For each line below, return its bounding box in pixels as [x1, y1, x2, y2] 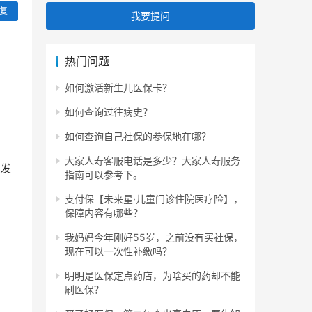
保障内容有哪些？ [65, 206, 143, 219]
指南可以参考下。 [65, 168, 143, 180]
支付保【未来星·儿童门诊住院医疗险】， [65, 192, 243, 205]
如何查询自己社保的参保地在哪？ [65, 130, 211, 142]
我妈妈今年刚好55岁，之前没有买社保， [65, 231, 243, 243]
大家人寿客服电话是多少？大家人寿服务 [65, 154, 240, 166]
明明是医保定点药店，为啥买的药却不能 [65, 269, 240, 281]
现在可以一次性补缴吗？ [65, 244, 172, 257]
